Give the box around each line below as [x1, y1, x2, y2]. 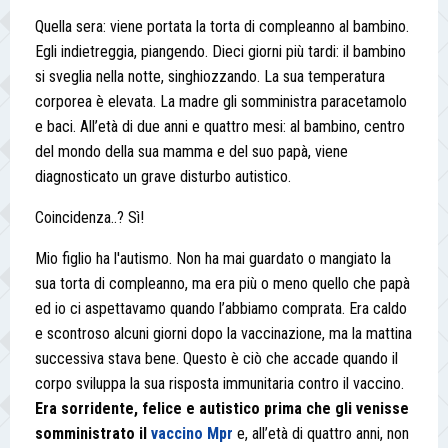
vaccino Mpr [151, 424, 233, 444]
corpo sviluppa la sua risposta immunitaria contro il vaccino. [35, 374, 404, 394]
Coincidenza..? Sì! [35, 208, 144, 228]
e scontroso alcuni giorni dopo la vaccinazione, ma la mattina [35, 324, 412, 344]
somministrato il [35, 424, 151, 444]
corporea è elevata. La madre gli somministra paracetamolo [35, 92, 407, 112]
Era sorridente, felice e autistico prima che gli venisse [35, 399, 409, 419]
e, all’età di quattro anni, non [237, 424, 409, 444]
